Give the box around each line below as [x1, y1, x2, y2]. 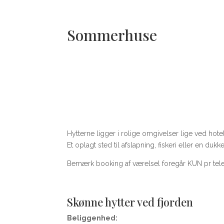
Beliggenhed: [67, 213, 118, 222]
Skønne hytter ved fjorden [67, 194, 193, 209]
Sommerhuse [67, 24, 157, 45]
